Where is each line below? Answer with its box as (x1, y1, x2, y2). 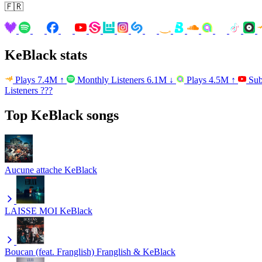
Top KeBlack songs (5, 107, 119, 123)
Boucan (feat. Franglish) (5, 247, 94, 257)
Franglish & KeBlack (96, 247, 175, 257)
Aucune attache (5, 165, 62, 175)
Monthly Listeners (75, 74, 147, 85)
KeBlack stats (5, 47, 87, 63)
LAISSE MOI (5, 206, 57, 216)
